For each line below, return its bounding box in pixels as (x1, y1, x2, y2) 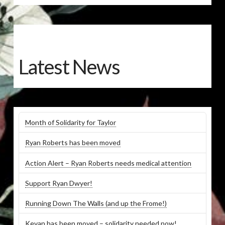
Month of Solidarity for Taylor (25, 118, 116, 127)
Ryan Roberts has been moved (25, 138, 121, 147)
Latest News (18, 54, 120, 79)
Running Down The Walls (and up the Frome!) (25, 199, 167, 208)
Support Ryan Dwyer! (25, 178, 92, 187)
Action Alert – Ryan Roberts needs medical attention (25, 158, 191, 167)
